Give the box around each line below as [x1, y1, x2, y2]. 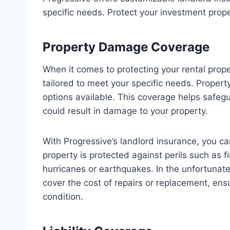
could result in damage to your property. [43, 105, 208, 116]
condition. [43, 191, 83, 202]
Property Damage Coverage [43, 39, 209, 54]
